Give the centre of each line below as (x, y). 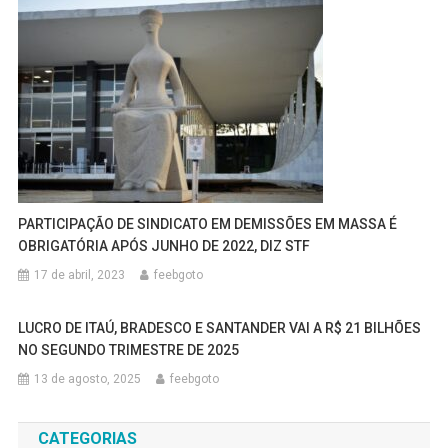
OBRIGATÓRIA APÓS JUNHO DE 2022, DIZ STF (164, 246)
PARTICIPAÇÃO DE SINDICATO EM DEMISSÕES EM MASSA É (208, 224)
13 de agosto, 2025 (88, 379)
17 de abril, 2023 (80, 275)
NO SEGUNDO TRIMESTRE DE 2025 (129, 350)
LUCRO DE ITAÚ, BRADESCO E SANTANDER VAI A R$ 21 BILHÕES (220, 328)
